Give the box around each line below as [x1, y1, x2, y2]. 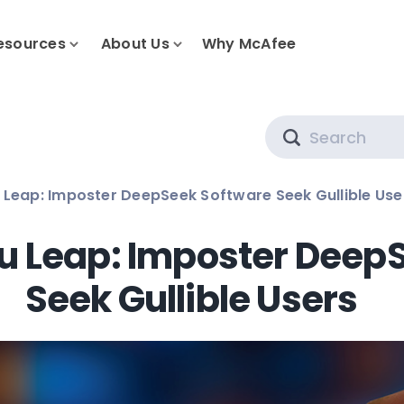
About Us [100, 33, 170, 55]
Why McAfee [201, 33, 297, 55]
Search [298, 115, 352, 135]
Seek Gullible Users [24, 274, 358, 325]
